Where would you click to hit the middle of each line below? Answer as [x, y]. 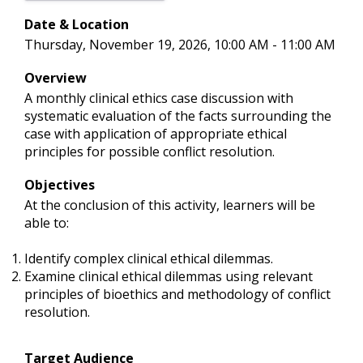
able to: [47, 223]
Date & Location [77, 24]
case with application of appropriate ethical [156, 134]
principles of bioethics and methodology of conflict [177, 294]
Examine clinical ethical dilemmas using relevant [169, 276]
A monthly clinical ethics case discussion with [159, 98]
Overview [56, 78]
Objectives [60, 185]
